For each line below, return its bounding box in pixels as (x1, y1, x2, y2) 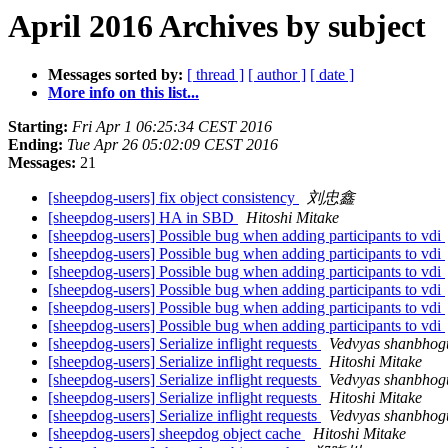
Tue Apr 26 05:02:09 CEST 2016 (67, 136, 278, 154)
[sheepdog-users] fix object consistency (48, 189, 299, 207)
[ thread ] (187, 66, 244, 84)
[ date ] (310, 66, 354, 84)
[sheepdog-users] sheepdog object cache (48, 425, 305, 443)
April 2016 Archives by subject (8, 8, 426, 44)
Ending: (8, 136, 63, 154)
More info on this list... (48, 84, 199, 102)
